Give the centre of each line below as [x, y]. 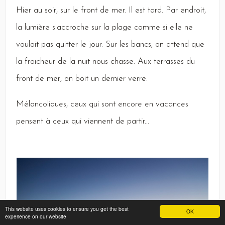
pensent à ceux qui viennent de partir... [83, 121]
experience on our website [36, 216]
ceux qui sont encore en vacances [128, 104]
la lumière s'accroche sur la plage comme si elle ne [104, 27]
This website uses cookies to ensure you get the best [67, 209]
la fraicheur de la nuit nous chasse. [77, 62]
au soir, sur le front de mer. [80, 10]
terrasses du [173, 62]
